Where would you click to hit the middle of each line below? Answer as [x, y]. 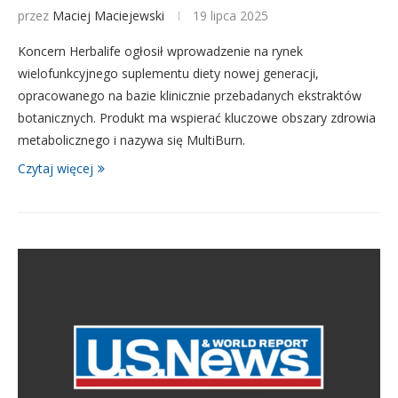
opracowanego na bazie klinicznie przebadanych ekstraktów [190, 96]
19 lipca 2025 [231, 16]
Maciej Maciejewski [108, 16]
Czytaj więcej [56, 168]
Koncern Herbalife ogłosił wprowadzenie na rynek [160, 51]
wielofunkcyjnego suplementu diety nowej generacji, [168, 73]
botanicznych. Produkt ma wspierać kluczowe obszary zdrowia [197, 118]
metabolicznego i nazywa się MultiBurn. [131, 140]
